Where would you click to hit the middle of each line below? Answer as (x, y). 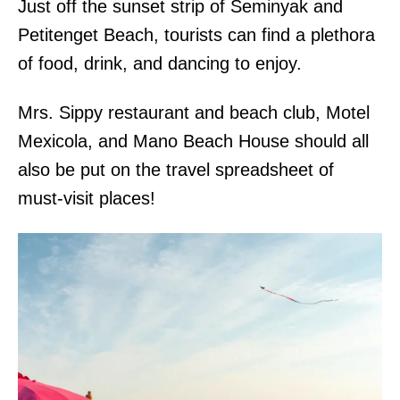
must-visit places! (87, 198)
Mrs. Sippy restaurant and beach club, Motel (194, 112)
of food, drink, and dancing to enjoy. (160, 63)
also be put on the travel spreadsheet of (176, 169)
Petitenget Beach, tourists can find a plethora (196, 34)
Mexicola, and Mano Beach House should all (193, 141)
